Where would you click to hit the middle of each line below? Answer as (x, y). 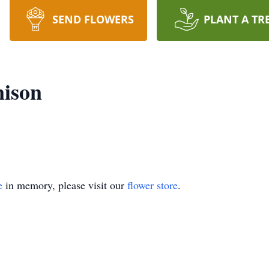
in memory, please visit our (65, 185)
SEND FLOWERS (93, 19)
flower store (153, 185)
